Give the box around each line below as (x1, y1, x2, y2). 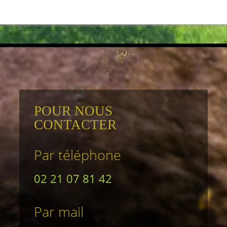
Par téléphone (33, 145, 121, 164)
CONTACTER (33, 117, 117, 133)
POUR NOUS (33, 103, 112, 119)
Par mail (33, 202, 84, 221)
